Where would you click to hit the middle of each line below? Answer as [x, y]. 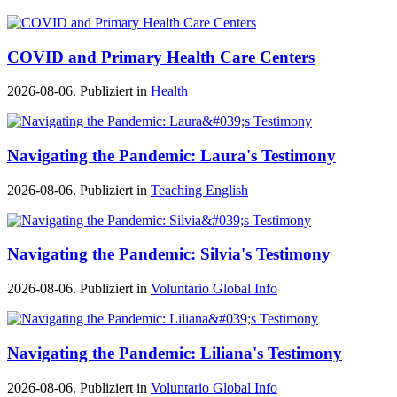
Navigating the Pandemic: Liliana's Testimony [175, 353]
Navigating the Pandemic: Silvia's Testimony [169, 254]
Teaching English [199, 190]
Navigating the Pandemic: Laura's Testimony [171, 156]
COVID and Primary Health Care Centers [161, 57]
